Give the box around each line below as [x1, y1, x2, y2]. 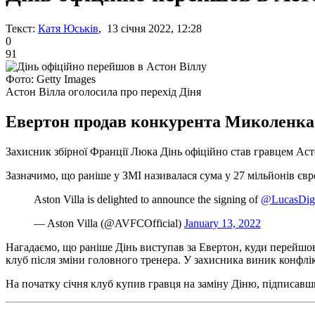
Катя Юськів [38, 22, 98, 34]
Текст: [6, 22, 35, 34]
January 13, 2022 [184, 217, 261, 229]
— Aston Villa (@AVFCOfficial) [34, 217, 184, 229]
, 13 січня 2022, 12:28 [98, 22, 202, 34]
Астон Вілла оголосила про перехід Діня [6, 85, 201, 98]
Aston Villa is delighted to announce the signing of [34, 193, 261, 205]
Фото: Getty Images [6, 72, 96, 85]
